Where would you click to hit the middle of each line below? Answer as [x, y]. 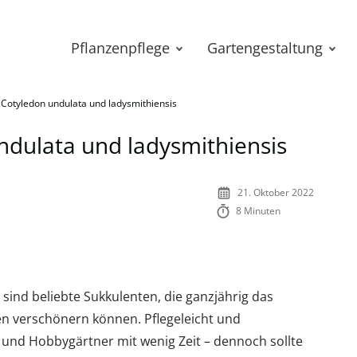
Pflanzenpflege [120, 48]
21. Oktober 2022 [276, 192]
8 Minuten [259, 211]
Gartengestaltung [265, 48]
